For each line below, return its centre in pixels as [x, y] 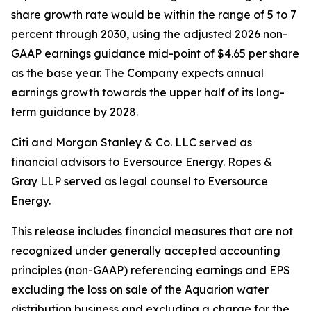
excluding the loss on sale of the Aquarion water [140, 289]
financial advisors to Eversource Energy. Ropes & [142, 162]
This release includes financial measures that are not [152, 231]
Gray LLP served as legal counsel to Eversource [140, 181]
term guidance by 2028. [75, 112]
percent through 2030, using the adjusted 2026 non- [149, 34]
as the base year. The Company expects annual [137, 73]
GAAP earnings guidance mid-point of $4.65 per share [155, 53]
